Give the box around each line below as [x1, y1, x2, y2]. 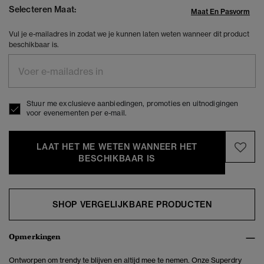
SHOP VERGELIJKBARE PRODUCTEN [52, 199, 212, 210]
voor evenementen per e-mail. [27, 108, 127, 118]
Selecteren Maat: [9, 4, 76, 15]
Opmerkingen [9, 232, 61, 242]
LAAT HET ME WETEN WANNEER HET [37, 141, 197, 153]
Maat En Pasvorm [191, 7, 250, 16]
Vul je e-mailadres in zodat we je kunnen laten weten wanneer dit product [9, 29, 249, 39]
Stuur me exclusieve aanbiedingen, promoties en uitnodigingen [27, 99, 239, 108]
